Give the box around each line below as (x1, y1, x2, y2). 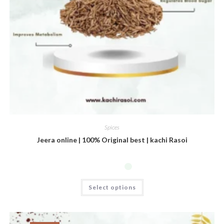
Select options (88, 183, 136, 191)
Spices (104, 123, 119, 131)
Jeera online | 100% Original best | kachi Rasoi (36, 135, 187, 144)
